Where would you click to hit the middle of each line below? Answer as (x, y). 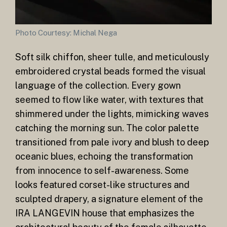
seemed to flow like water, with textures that (109, 100)
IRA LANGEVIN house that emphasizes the (105, 213)
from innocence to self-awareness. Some (102, 171)
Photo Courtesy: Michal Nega (66, 33)
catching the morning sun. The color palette (107, 128)
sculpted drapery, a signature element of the (109, 199)
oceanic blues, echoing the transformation (104, 157)
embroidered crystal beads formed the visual (110, 71)
